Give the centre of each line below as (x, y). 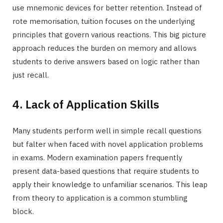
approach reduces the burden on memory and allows (105, 48)
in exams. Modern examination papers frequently (97, 157)
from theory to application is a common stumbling (100, 198)
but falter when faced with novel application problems (108, 144)
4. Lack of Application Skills (86, 104)
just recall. (31, 75)
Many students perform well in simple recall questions (107, 130)
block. (23, 211)
